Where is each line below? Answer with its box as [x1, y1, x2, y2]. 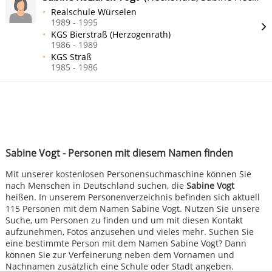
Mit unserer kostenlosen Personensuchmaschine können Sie [5, 168, 251, 180]
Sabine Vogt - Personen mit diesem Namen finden [5, 146, 233, 160]
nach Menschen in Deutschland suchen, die [5, 180, 186, 192]
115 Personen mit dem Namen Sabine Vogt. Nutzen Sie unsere [5, 203, 260, 215]
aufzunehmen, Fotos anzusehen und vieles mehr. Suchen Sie [5, 226, 254, 238]
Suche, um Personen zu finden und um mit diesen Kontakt [5, 214, 243, 226]
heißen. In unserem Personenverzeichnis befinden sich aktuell [5, 191, 260, 203]
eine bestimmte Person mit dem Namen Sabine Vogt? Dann [5, 237, 246, 250]
